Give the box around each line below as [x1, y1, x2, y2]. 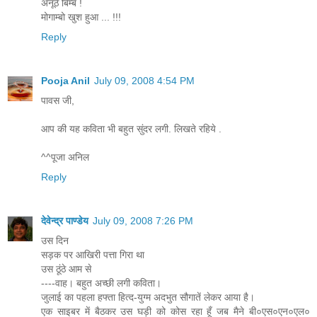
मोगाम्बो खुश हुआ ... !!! [41, 11, 121, 23]
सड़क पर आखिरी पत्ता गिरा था [41, 248, 144, 260]
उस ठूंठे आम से [41, 263, 91, 275]
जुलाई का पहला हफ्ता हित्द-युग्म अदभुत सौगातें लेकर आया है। [41, 291, 255, 303]
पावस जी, [41, 94, 74, 106]
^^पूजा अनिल [41, 151, 89, 163]
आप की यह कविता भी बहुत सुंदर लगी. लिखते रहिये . [41, 122, 221, 134]
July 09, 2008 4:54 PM [94, 74, 195, 86]
